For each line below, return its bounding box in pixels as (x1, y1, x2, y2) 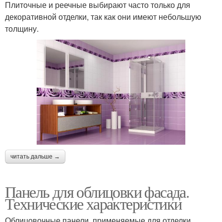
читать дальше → (10, 153, 60, 161)
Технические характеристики (5, 193, 182, 215)
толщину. (5, 23, 39, 35)
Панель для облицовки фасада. (5, 181, 189, 203)
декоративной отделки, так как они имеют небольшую (5, 11, 201, 23)
